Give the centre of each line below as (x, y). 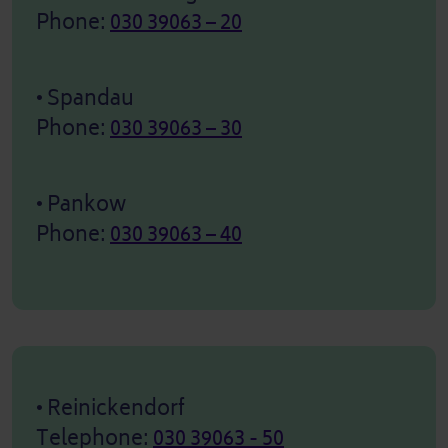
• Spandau (85, 98)
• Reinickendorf (110, 408)
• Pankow (81, 204)
